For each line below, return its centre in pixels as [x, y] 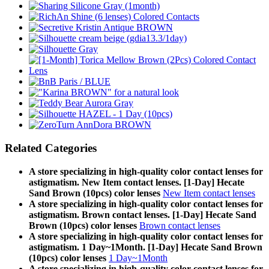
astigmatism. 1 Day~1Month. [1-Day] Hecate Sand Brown [146, 247]
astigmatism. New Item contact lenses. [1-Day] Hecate [137, 182]
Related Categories [51, 148]
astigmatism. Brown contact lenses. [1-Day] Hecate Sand [143, 214]
